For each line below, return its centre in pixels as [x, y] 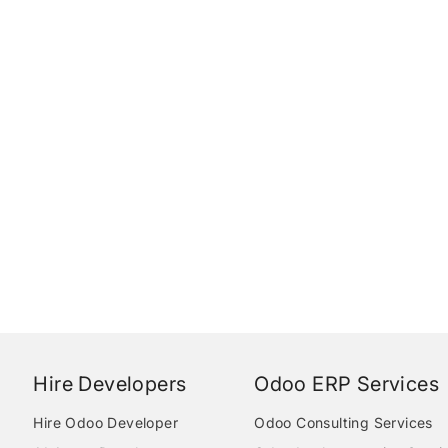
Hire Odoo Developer [106, 422]
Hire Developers [110, 384]
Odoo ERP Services [346, 384]
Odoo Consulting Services [343, 422]
